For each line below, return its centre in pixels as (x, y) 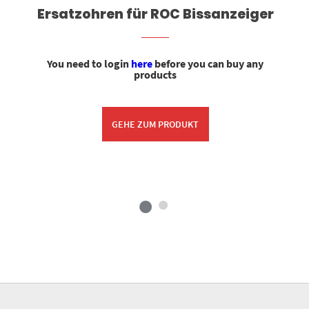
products (156, 75)
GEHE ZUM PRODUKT (156, 124)
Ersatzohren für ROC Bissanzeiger (155, 14)
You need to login (89, 64)
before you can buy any (208, 64)
